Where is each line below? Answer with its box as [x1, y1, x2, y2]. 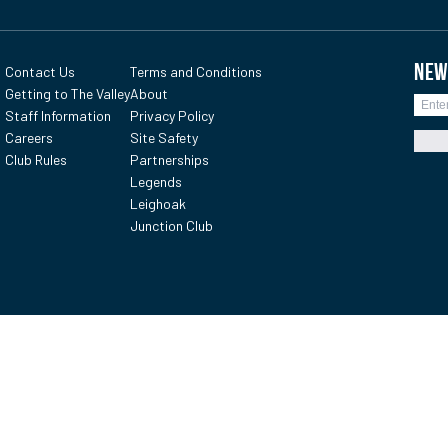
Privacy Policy [130, 107, 215, 124]
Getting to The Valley [5, 85, 131, 102]
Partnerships [130, 151, 210, 168]
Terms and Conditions [130, 63, 263, 80]
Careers [5, 129, 54, 146]
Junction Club [130, 217, 214, 234]
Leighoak [130, 195, 187, 212]
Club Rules [5, 151, 68, 168]
